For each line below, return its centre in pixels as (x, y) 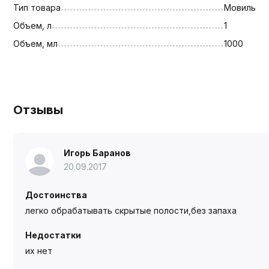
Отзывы (38, 110)
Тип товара (37, 7)
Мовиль (240, 7)
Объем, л (32, 25)
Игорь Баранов (97, 153)
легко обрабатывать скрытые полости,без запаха (131, 210)
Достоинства (56, 195)
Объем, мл (35, 43)
